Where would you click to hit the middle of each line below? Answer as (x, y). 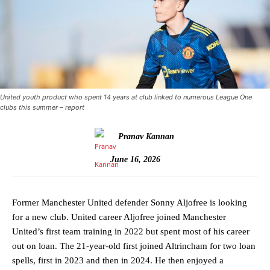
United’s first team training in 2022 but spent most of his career (131, 232)
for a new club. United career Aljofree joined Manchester (119, 217)
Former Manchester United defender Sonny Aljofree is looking (130, 203)
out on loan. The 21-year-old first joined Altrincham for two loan (134, 246)
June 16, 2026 (135, 159)
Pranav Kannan (146, 137)
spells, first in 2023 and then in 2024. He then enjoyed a (118, 261)
